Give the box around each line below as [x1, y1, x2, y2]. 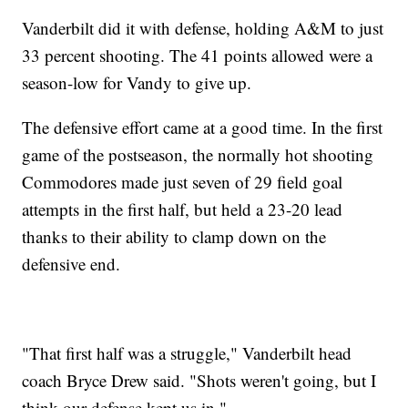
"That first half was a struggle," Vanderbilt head [22, 342, 352, 365]
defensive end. [22, 252, 121, 276]
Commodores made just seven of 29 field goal [22, 170, 343, 194]
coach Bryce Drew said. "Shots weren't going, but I [22, 369, 377, 393]
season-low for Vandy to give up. [22, 71, 252, 95]
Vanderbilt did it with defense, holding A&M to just [22, 16, 384, 40]
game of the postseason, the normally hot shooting [22, 143, 374, 167]
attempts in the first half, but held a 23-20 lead [22, 198, 343, 221]
